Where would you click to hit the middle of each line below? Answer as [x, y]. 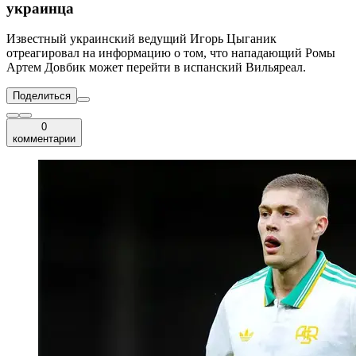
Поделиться [42, 96]
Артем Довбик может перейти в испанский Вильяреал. [156, 68]
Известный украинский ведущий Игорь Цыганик [141, 39]
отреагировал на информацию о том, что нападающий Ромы [171, 53]
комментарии [44, 139]
